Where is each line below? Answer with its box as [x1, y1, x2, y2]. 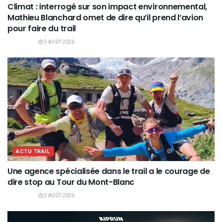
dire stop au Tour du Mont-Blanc [7, 176, 135, 188]
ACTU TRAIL [16, 147, 51, 156]
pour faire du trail [7, 22, 76, 34]
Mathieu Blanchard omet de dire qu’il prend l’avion [7, 11, 203, 23]
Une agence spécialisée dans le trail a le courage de [7, 165, 210, 177]
